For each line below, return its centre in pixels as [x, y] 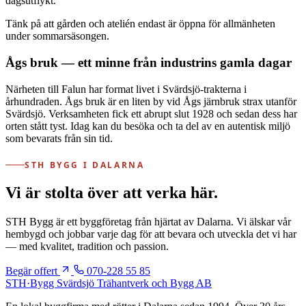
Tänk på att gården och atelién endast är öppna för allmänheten [140, 24]
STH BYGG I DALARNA [85, 165]
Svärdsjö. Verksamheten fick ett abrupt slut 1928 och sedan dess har [151, 113]
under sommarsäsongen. [57, 36]
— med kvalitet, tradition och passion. [87, 247]
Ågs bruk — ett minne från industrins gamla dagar [149, 62]
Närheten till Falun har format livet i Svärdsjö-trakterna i [126, 89]
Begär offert [33, 271]
